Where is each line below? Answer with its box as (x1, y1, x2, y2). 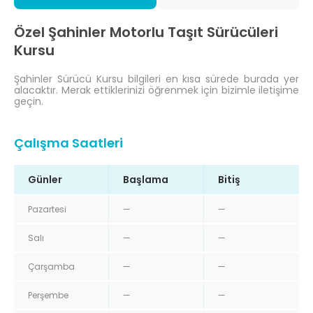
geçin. (14, 94, 43, 108)
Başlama (123, 172, 168, 187)
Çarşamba (28, 260, 75, 272)
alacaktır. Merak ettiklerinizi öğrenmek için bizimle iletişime (14, 82, 299, 97)
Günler (28, 172, 62, 187)
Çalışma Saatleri (14, 133, 123, 152)
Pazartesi (28, 203, 66, 215)
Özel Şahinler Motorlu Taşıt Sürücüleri (14, 22, 278, 42)
